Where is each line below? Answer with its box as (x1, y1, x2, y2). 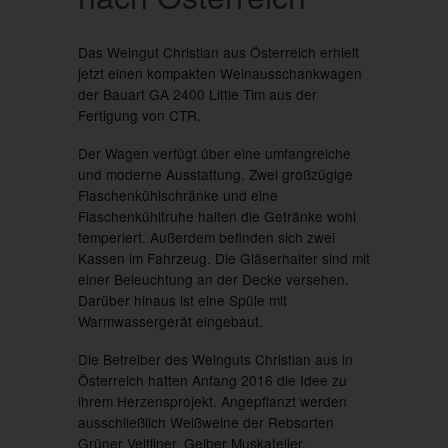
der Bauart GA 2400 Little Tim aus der (77, 83, 317, 104)
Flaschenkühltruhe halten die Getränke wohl (77, 206, 356, 227)
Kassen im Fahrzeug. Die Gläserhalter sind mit (77, 248, 370, 269)
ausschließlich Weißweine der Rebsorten (77, 412, 334, 433)
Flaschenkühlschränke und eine (77, 185, 278, 206)
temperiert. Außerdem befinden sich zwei (77, 227, 335, 248)
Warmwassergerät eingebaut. (77, 311, 263, 332)
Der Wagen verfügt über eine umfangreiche (77, 143, 351, 164)
